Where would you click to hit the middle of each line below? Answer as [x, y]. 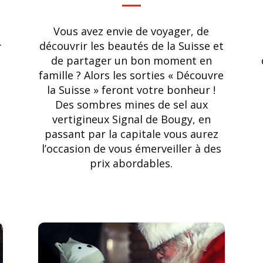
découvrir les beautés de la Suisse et [131, 45]
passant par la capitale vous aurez [131, 134]
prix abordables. [131, 163]
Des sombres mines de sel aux [131, 104]
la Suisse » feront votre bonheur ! [131, 90]
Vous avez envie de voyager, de [131, 31]
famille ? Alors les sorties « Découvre [131, 75]
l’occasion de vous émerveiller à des [131, 148]
